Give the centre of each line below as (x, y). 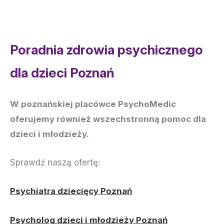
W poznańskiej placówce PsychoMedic (93, 104)
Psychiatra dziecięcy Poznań (71, 191)
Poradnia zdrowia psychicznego (106, 49)
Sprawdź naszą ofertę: (55, 163)
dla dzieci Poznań (62, 72)
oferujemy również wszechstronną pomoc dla (108, 119)
